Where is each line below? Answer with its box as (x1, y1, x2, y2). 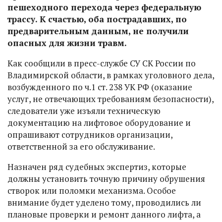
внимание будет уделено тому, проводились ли (7, 196, 201, 208)
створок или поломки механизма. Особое (7, 184, 176, 196)
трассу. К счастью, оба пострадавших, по (7, 13, 187, 25)
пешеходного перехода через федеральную (7, 1, 201, 13)
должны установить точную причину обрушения (7, 172, 205, 184)
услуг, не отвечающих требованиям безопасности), (7, 93, 214, 105)
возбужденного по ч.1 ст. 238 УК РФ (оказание (7, 81, 192, 93)
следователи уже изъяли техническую (7, 105, 161, 116)
